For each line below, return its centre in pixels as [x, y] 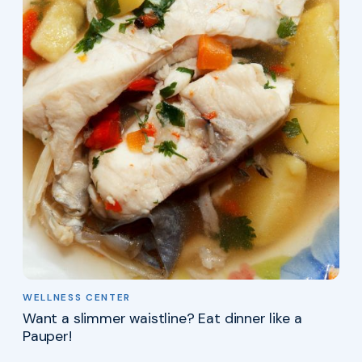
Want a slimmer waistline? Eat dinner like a [162, 318]
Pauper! [47, 336]
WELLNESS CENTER [77, 297]
